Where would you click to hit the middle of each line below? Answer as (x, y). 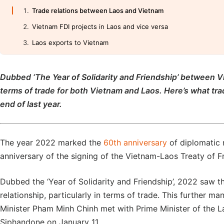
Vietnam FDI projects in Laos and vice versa (100, 26)
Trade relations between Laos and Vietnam (98, 10)
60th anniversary (135, 142)
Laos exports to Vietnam (70, 42)
